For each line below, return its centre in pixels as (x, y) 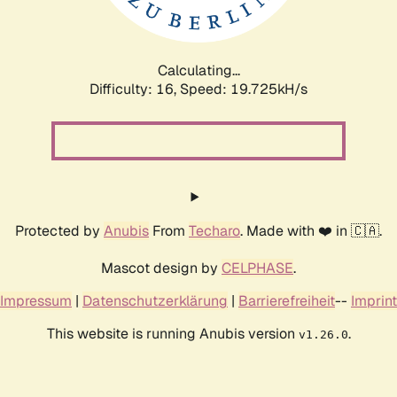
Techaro (214, 230)
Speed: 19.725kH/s (244, 89)
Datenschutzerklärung (155, 300)
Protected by (59, 230)
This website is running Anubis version (172, 333)
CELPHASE (257, 268)
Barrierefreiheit (287, 300)
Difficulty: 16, (135, 89)
